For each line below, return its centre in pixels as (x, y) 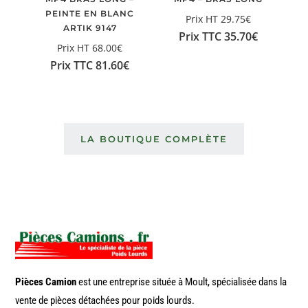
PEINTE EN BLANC (90, 13)
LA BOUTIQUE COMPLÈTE (154, 139)
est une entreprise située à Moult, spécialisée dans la (182, 282)
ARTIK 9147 (90, 27)
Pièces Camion (46, 282)
